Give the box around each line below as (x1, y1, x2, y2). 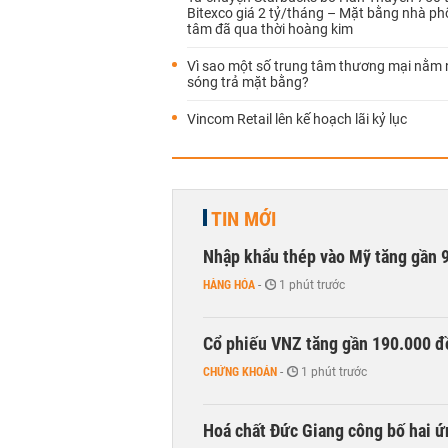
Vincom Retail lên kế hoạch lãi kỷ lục (187, 111, 407, 127)
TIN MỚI (211, 207, 276, 231)
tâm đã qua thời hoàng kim (187, 21, 353, 37)
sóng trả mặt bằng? (187, 74, 309, 90)
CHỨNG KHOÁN (203, 365, 277, 379)
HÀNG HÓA (203, 278, 255, 292)
